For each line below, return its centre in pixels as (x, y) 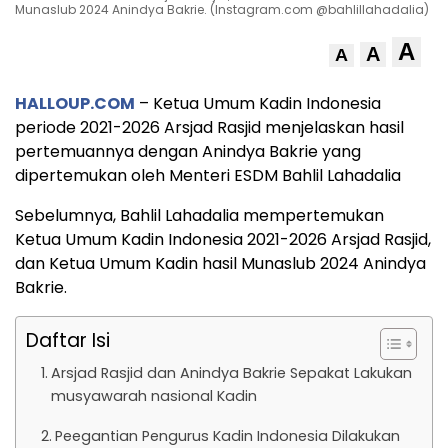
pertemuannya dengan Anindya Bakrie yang (188, 152)
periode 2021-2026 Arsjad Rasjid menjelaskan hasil (209, 128)
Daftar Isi (68, 341)
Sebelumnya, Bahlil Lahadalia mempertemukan (199, 216)
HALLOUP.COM (75, 104)
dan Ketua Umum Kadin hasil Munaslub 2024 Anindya (220, 264)
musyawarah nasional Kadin (153, 396)
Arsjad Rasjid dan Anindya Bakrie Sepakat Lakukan (231, 373)
